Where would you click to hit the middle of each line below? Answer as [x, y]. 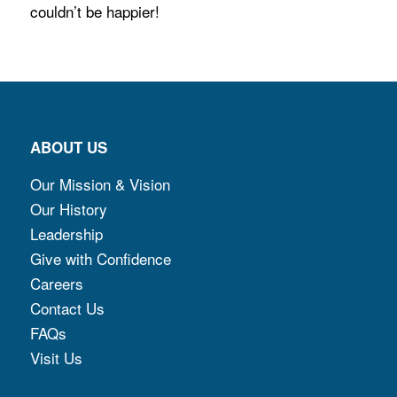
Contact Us [67, 308]
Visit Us [56, 358]
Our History [68, 209]
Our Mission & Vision [100, 184]
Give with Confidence [100, 259]
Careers [56, 284]
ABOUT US [68, 147]
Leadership [66, 234]
